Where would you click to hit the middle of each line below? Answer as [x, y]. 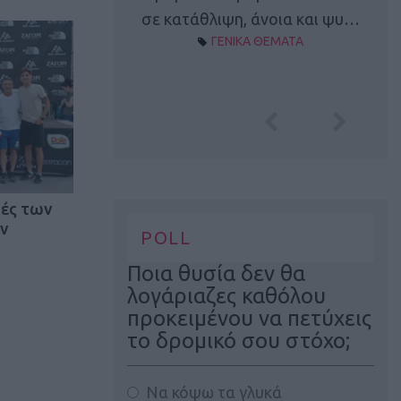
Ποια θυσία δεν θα [216, 273]
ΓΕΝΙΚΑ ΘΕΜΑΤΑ [257, 42]
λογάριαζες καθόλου [226, 295]
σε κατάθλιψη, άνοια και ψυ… [251, 19]
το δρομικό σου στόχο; [239, 340]
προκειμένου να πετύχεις [249, 318]
